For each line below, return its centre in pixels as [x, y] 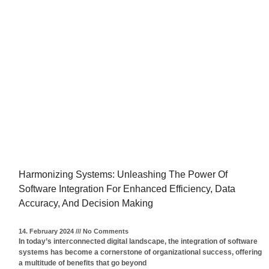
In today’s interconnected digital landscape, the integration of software [138, 242]
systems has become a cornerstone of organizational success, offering [140, 252]
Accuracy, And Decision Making [86, 204]
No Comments [105, 231]
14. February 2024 [47, 231]
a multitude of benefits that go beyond [83, 263]
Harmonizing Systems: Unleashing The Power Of [123, 175]
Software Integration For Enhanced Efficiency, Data [127, 189]
